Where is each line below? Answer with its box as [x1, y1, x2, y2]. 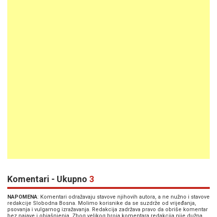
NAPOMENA [7, 194, 37, 200]
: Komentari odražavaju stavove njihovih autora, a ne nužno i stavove [37, 194, 210, 200]
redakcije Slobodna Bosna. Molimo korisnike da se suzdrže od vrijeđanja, [7, 200, 196, 206]
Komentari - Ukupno [7, 174, 89, 184]
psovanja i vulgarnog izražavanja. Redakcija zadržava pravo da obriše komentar [7, 206, 208, 213]
